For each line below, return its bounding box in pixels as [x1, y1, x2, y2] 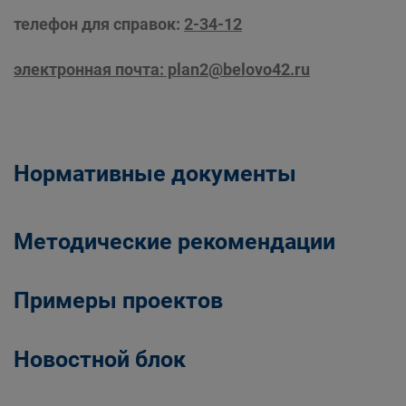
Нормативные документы [14, 160, 296, 187]
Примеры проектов [14, 287, 223, 314]
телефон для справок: [14, 14, 184, 34]
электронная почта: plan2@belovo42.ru [14, 60, 310, 79]
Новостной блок [14, 346, 186, 372]
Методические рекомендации [14, 228, 335, 255]
